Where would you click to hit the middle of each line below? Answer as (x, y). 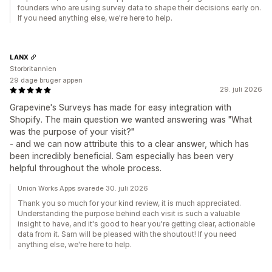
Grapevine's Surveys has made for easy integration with (121, 107)
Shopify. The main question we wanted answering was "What (131, 120)
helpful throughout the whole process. (86, 168)
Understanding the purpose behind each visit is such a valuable (129, 214)
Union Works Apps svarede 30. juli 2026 (83, 189)
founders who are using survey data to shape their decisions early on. (139, 8)
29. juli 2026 (241, 90)
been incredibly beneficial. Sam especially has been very (122, 156)
